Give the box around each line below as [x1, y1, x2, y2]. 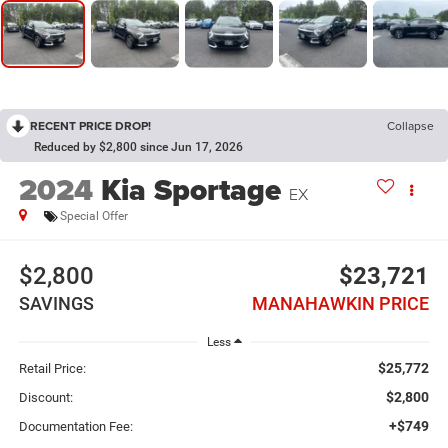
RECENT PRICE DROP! [30, 116, 151, 134]
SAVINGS [18, 293, 94, 315]
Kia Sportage [100, 167, 281, 212]
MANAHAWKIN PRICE [252, 293, 430, 315]
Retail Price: [18, 361, 86, 376]
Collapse [387, 116, 434, 134]
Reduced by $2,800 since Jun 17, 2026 [34, 139, 243, 154]
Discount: [18, 390, 73, 405]
